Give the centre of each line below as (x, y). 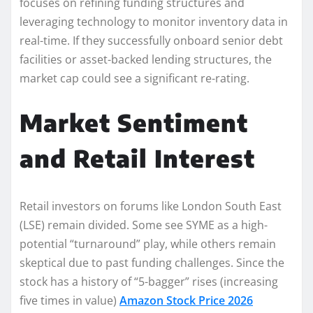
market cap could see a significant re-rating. (134, 78)
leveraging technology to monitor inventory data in (154, 21)
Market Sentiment (134, 122)
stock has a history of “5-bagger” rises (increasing (149, 281)
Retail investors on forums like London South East (151, 206)
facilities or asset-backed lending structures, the (146, 59)
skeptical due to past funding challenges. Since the (152, 262)
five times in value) (70, 300)
